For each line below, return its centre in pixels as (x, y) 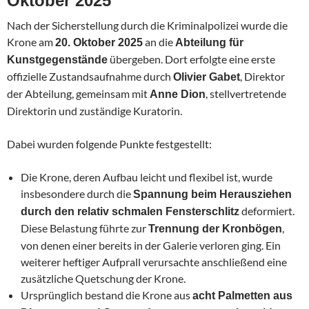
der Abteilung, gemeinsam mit (78, 93)
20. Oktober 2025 (99, 42)
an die (159, 41)
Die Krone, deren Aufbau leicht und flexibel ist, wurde (147, 177)
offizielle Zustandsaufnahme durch (90, 76)
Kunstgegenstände (57, 59)
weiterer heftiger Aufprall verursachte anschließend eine (154, 261)
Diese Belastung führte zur (84, 228)
